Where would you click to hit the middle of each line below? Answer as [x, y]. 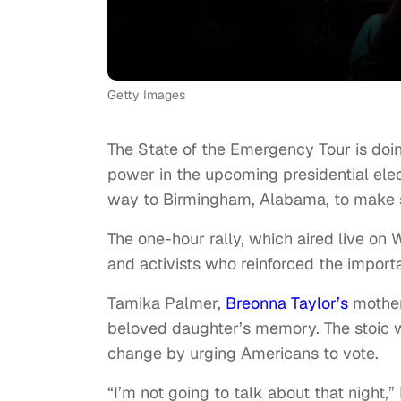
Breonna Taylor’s [287, 303]
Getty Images [146, 95]
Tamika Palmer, [166, 303]
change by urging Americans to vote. [245, 354]
